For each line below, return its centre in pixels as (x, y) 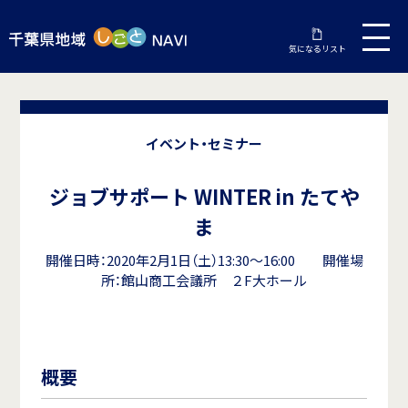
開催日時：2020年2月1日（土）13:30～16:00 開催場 (204, 261)
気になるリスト (317, 48)
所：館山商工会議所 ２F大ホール (204, 281)
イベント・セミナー (204, 144)
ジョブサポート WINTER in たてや (204, 197)
